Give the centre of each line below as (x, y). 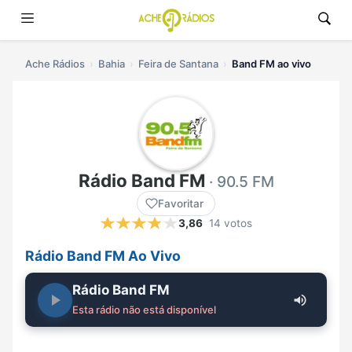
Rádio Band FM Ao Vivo (103, 256)
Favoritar (181, 204)
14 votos (231, 224)
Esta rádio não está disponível (144, 310)
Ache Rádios (55, 64)
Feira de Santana (178, 64)
